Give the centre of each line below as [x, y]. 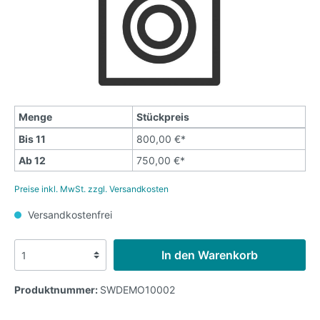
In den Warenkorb [210, 255]
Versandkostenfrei [69, 215]
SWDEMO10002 [137, 290]
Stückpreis [162, 117]
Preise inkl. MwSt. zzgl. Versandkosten [91, 189]
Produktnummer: [57, 290]
